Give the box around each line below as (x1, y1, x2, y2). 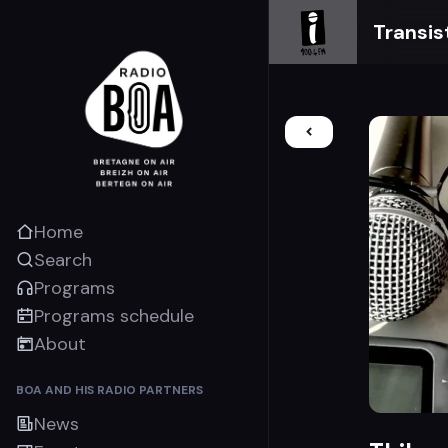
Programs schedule (34, 303, 194, 328)
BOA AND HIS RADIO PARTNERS (16, 381, 203, 398)
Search (34, 247, 92, 272)
